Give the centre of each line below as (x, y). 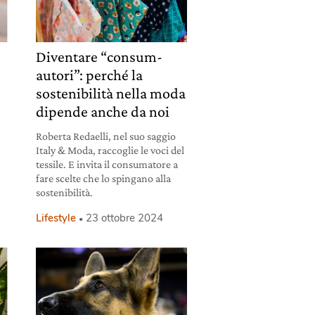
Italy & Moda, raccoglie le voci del (110, 150)
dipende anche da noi (102, 112)
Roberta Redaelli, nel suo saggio (105, 136)
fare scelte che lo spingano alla (103, 179)
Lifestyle (56, 218)
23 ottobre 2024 (124, 218)
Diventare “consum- (99, 57)
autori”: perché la (89, 75)
